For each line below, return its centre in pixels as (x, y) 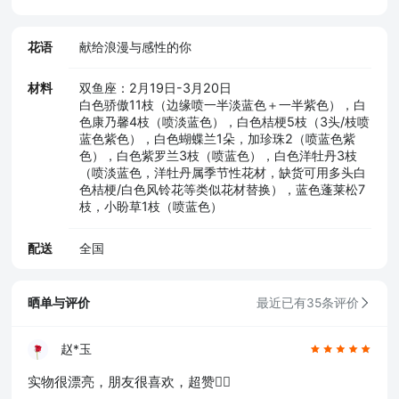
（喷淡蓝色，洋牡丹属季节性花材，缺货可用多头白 (222, 173)
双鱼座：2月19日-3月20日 (155, 88)
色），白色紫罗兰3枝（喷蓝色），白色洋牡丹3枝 (218, 156)
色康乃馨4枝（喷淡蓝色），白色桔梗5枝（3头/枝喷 (224, 122)
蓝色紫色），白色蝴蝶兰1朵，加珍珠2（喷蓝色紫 (217, 139)
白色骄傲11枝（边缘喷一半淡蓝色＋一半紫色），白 (222, 105)
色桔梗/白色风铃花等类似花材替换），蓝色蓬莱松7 (222, 190)
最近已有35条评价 (307, 302)
